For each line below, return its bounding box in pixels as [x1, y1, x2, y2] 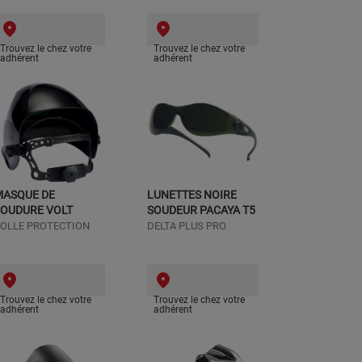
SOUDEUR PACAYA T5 [147, 204, 255, 217]
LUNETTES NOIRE [147, 188, 237, 201]
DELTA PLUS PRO [147, 220, 226, 232]
